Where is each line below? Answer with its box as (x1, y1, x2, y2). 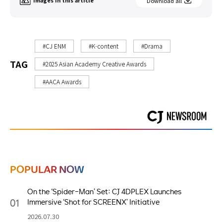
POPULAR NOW (10, 162, 84, 175)
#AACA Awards (43, 77, 81, 86)
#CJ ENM (43, 41, 66, 50)
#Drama (141, 41, 163, 50)
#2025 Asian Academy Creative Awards (43, 59, 146, 68)
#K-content (89, 41, 118, 50)
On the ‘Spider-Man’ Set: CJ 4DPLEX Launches (27, 186, 181, 196)
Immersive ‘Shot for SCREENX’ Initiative (27, 196, 160, 207)
